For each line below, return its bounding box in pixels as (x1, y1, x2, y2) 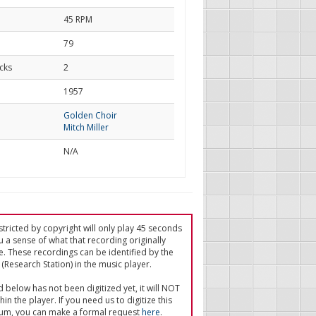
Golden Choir (63, 109, 117, 121)
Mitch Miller (63, 121, 109, 133)
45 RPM (63, 13, 92, 25)
